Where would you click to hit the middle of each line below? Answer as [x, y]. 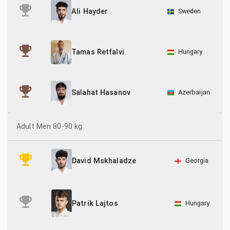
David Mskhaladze [104, 161]
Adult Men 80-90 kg [50, 127]
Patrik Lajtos [95, 203]
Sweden [189, 11]
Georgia [197, 160]
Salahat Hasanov [101, 93]
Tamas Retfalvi [98, 52]
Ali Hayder [90, 12]
